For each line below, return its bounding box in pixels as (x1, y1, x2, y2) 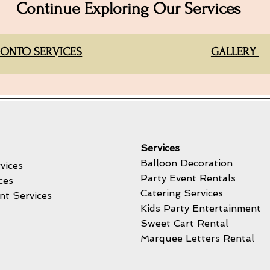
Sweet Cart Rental (140, 218, 228, 229)
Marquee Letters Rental (140, 233, 257, 244)
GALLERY (210, 45, 259, 58)
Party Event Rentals (140, 172, 236, 184)
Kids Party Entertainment (140, 202, 261, 214)
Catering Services (140, 187, 223, 199)
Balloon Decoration (140, 157, 233, 169)
